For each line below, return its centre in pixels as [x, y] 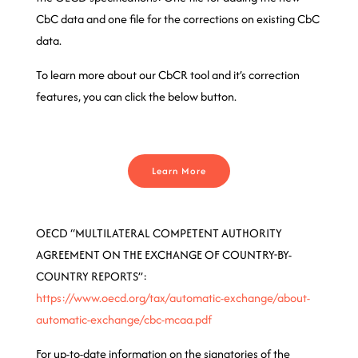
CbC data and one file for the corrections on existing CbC [177, 19]
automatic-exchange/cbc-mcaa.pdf [123, 319]
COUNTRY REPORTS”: [91, 276]
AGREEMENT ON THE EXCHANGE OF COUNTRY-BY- [163, 255]
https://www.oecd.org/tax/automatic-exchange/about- [173, 298]
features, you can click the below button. [136, 96]
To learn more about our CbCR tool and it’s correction [167, 75]
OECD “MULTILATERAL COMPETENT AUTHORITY [159, 233]
